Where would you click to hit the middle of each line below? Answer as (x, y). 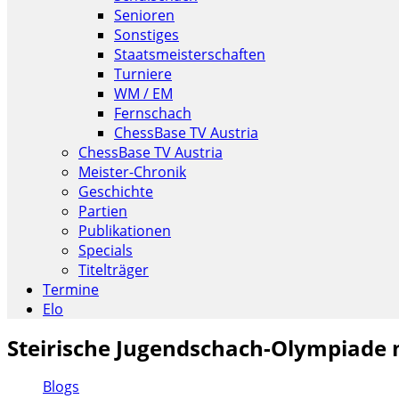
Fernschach (153, 113)
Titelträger (114, 270)
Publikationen (125, 231)
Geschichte (116, 191)
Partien (103, 211)
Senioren (144, 15)
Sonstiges (147, 35)
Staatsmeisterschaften (190, 54)
